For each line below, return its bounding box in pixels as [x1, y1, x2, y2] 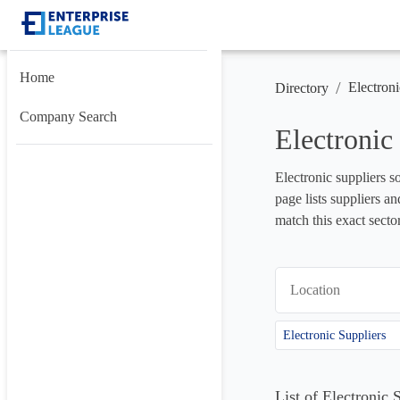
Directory [275, 80, 329, 96]
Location [290, 282, 340, 298]
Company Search [20, 109, 117, 124]
